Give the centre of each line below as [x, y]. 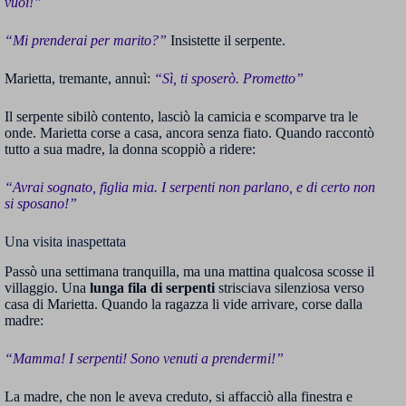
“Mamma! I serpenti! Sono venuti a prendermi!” [144, 358]
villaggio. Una [47, 287]
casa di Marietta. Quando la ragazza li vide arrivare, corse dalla [184, 304]
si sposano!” [41, 204]
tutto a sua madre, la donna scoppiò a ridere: [130, 150]
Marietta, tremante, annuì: [79, 79]
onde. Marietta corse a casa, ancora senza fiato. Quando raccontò [189, 133]
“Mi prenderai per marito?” [86, 41]
